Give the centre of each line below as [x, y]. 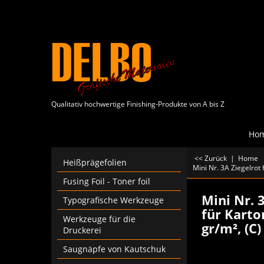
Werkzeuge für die [99, 219]
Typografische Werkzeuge [113, 200]
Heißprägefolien [95, 162]
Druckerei [82, 230]
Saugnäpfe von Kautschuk [114, 249]
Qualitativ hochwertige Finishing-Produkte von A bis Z [138, 104]
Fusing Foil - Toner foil [107, 181]
